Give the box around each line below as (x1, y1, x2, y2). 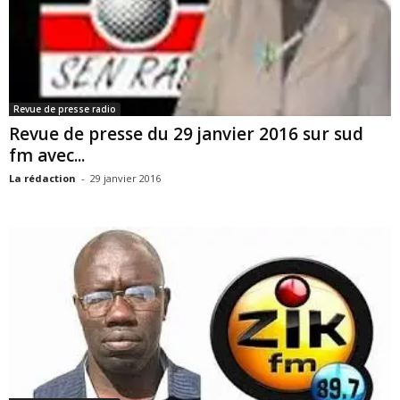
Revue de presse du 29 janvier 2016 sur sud (9, 121, 363, 146)
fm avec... (9, 143, 85, 167)
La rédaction (9, 171, 76, 185)
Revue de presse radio (13, 102, 116, 115)
